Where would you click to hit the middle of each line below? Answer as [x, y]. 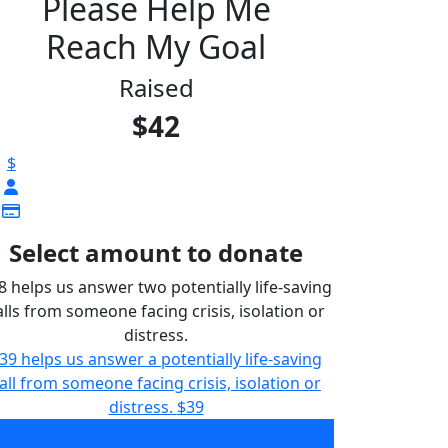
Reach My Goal [156, 46]
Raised [156, 87]
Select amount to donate [156, 252]
